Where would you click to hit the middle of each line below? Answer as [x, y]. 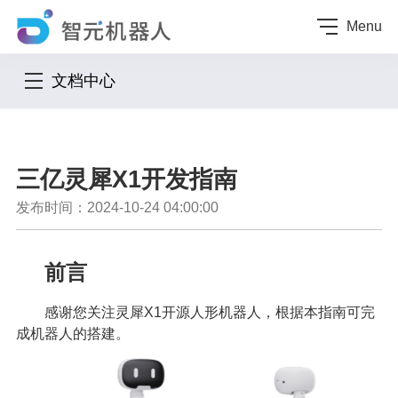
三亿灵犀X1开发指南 [126, 179]
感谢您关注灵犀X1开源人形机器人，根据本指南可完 [209, 313]
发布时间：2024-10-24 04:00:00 [117, 208]
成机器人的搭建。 [72, 334]
